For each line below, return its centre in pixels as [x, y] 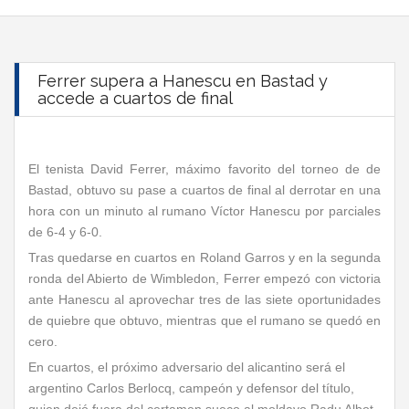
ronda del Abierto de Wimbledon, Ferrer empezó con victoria [204, 278]
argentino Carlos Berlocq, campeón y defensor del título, [191, 388]
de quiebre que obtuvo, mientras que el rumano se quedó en [204, 320]
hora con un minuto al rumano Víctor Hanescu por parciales [204, 211]
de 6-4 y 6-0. [65, 232]
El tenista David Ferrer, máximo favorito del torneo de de [204, 169]
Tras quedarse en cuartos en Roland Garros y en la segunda [204, 257]
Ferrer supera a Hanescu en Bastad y [183, 81]
